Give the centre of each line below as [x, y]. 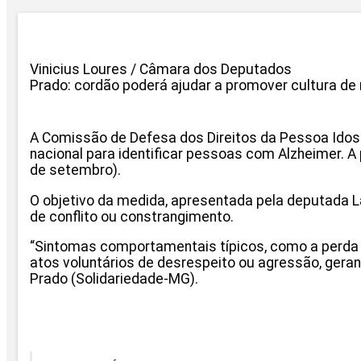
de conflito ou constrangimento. [132, 216]
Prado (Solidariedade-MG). [114, 279]
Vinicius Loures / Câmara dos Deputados [161, 69]
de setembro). [75, 170]
